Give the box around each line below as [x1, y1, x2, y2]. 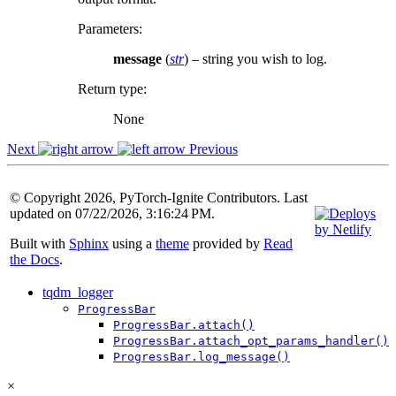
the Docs [10, 251, 59, 267]
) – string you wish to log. [184, 50, 327, 66]
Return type [78, 80, 143, 96]
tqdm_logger [42, 284, 113, 300]
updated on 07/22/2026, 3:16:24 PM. [10, 205, 215, 221]
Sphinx [69, 235, 109, 251]
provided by [189, 235, 263, 251]
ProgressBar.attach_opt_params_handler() [113, 333, 389, 347]
